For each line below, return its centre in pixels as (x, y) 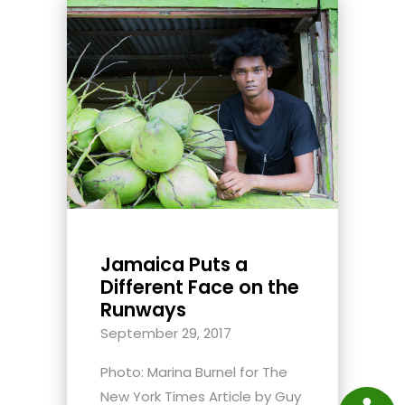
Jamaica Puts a (174, 265)
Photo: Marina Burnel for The (194, 372)
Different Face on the (200, 287)
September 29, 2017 (166, 334)
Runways (143, 310)
